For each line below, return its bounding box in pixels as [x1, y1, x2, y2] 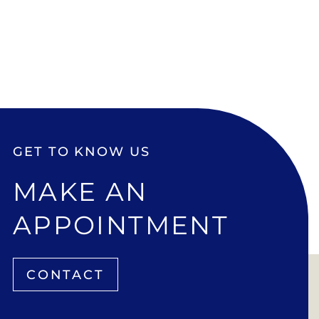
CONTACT [26, 267, 105, 282]
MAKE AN [12, 176, 148, 207]
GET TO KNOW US [12, 144, 151, 159]
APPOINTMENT [12, 209, 229, 241]
